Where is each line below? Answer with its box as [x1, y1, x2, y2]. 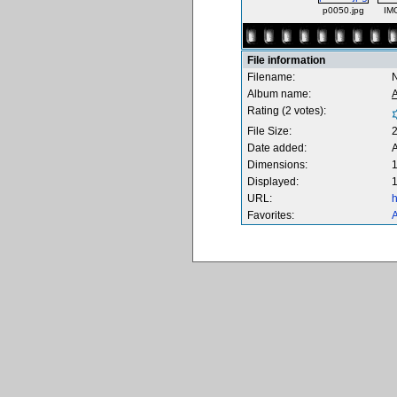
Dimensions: [247, 159, 307, 171]
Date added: [247, 142, 307, 154]
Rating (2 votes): [247, 105, 326, 117]
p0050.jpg [323, 5, 364, 15]
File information [247, 54, 325, 66]
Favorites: [247, 209, 294, 222]
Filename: [247, 71, 295, 83]
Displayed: [247, 175, 299, 188]
